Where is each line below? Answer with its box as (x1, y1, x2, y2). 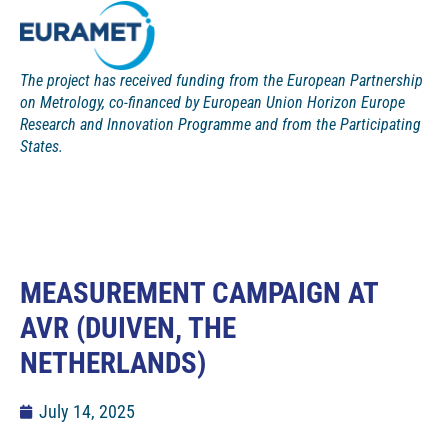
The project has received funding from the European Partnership (20, 71, 423, 91)
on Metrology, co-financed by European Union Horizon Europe (20, 93, 405, 113)
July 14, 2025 (39, 400, 135, 422)
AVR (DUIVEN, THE (20, 310, 236, 345)
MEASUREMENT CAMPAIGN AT (20, 275, 378, 310)
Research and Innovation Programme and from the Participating (20, 115, 421, 135)
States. (20, 137, 63, 157)
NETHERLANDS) (20, 345, 206, 380)
